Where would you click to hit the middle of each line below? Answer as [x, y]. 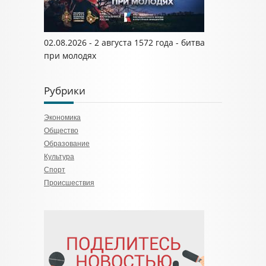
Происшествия [69, 183]
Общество [61, 131]
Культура [59, 157]
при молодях [70, 56]
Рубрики [65, 91]
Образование [67, 144]
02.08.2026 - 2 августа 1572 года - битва [124, 42]
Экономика [62, 118]
